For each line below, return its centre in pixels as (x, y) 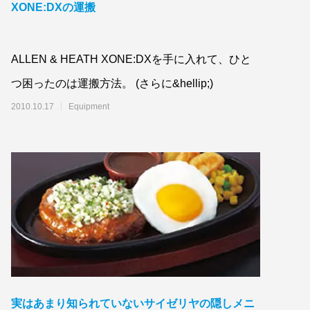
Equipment (89, 106)
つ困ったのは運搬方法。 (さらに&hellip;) (112, 83)
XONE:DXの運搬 (53, 7)
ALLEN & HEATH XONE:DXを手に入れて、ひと (131, 59)
